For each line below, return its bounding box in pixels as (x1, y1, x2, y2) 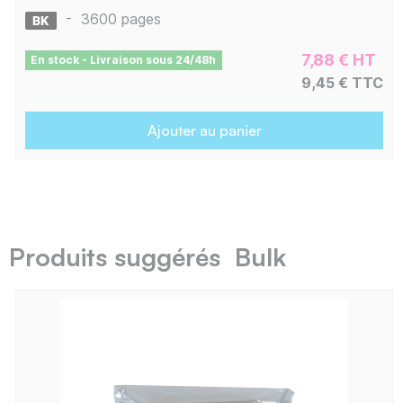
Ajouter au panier (147, 121, 262, 140)
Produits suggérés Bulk (9, 241, 286, 273)
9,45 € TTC (301, 74, 384, 93)
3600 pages (80, 10, 161, 29)
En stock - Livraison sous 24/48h (31, 53, 217, 67)
